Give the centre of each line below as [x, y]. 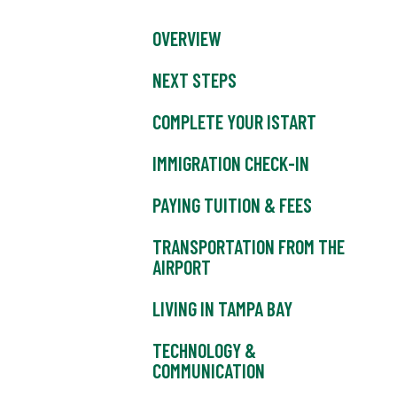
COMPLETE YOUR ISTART [234, 122]
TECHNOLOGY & [204, 350]
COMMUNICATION [209, 371]
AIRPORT [182, 267]
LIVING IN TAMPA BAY [222, 309]
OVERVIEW [187, 39]
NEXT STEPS [195, 80]
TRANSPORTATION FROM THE [249, 247]
